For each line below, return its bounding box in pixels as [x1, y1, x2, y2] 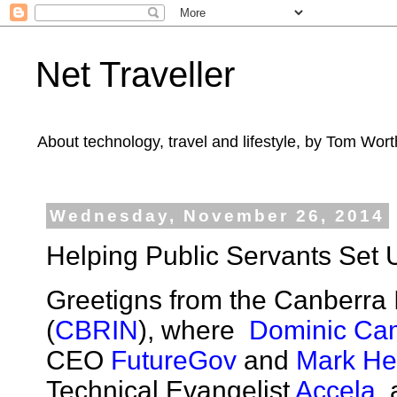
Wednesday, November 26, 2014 [50, 206, 385, 225]
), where [138, 315, 249, 345]
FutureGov [111, 346, 237, 375]
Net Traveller [35, 55, 235, 94]
